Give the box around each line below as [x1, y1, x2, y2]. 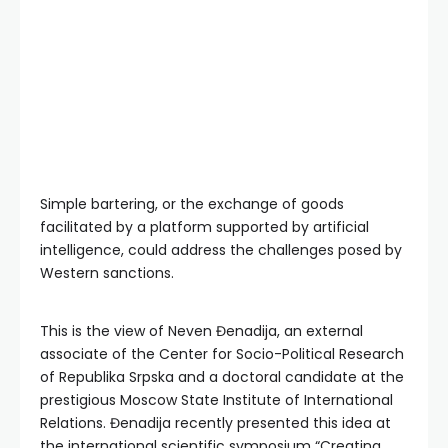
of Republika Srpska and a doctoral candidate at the [40, 367, 404, 388]
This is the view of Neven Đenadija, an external [40, 321, 363, 342]
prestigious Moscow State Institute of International [40, 390, 393, 411]
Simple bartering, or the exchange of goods [40, 194, 344, 215]
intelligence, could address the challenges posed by [40, 240, 402, 261]
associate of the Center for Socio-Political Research [40, 344, 404, 365]
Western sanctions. [40, 263, 174, 284]
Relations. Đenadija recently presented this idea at [40, 413, 391, 434]
